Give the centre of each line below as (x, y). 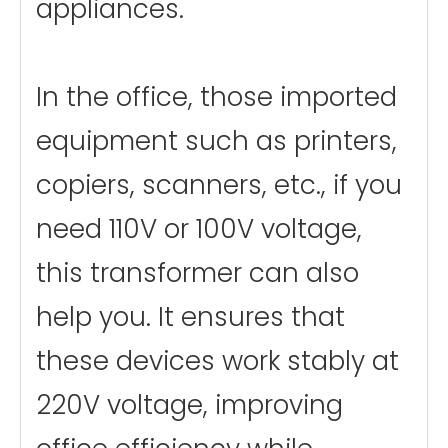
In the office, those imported (216, 96)
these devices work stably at (217, 360)
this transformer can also (197, 272)
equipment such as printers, (216, 140)
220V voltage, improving (189, 404)
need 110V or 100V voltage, (199, 228)
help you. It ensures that (190, 316)
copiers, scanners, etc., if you (219, 184)
